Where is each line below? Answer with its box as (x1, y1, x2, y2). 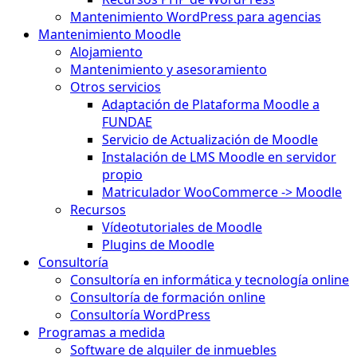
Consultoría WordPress (70, 306, 210, 324)
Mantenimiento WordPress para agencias (70, 8, 321, 25)
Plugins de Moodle (102, 236, 214, 253)
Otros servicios (70, 78, 161, 96)
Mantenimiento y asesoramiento (70, 61, 267, 78)
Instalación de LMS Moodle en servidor (102, 148, 336, 166)
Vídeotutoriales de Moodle (102, 218, 262, 236)
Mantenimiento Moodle (38, 25, 181, 43)
